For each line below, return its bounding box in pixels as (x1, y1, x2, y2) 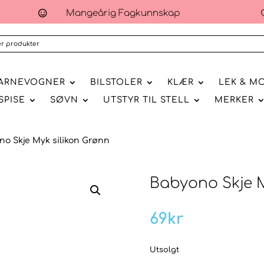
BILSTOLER (90, 77, 143, 87)
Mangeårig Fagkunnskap (65, 8, 180, 18)
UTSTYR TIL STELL (103, 95, 190, 104)
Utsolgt (149, 245, 179, 254)
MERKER (214, 95, 254, 104)
